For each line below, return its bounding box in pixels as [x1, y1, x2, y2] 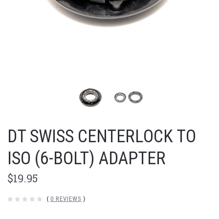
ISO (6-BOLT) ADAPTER [7, 148, 166, 169]
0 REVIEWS [50, 195, 82, 203]
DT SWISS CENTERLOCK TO [7, 126, 196, 147]
